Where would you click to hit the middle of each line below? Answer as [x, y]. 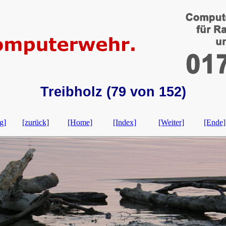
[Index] [125, 122]
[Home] [80, 122]
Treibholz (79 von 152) [113, 92]
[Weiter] [171, 122]
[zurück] [36, 122]
